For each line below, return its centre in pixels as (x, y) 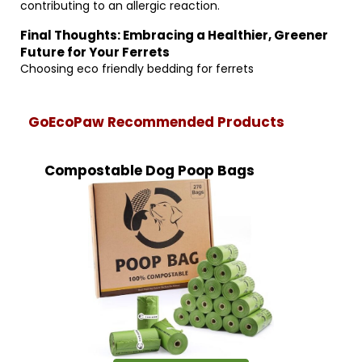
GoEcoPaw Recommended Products (156, 122)
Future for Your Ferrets (95, 52)
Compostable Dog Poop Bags (149, 170)
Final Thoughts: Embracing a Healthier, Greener (174, 35)
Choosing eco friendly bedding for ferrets (137, 69)
